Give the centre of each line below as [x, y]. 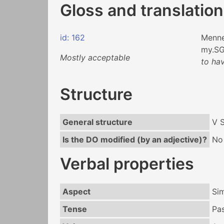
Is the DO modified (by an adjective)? [134, 140]
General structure [97, 122]
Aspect [76, 192]
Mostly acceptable [95, 58]
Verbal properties [127, 164]
